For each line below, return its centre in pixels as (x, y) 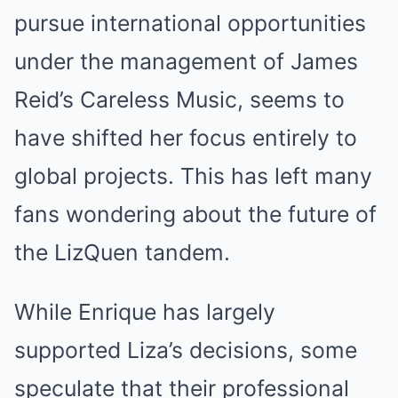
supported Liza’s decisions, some (186, 350)
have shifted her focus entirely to (186, 138)
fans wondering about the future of (195, 215)
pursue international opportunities (190, 24)
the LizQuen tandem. (122, 253)
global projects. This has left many (193, 176)
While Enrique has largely (145, 312)
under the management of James (186, 62)
